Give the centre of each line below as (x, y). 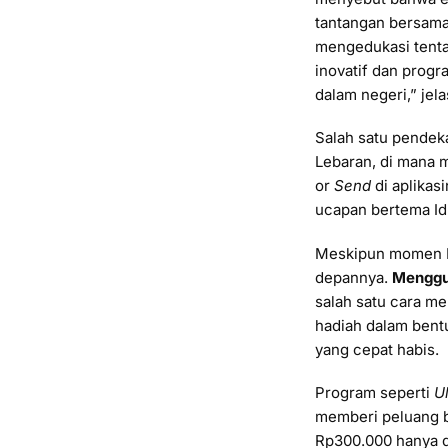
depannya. (353, 277)
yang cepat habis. (377, 349)
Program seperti (374, 393)
